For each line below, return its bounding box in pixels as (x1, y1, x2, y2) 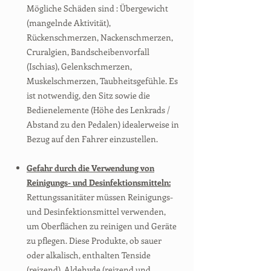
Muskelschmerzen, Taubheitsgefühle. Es (27, 75, 178, 87)
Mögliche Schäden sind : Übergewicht (27, 2, 168, 14)
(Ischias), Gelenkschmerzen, (27, 60, 132, 72)
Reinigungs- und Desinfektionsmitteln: (27, 177, 171, 188)
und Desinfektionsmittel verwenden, (27, 206, 166, 217)
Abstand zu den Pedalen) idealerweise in (27, 119, 179, 130)
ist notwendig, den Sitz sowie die (27, 90, 150, 101)
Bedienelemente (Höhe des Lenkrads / (27, 104, 170, 116)
